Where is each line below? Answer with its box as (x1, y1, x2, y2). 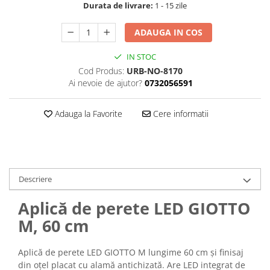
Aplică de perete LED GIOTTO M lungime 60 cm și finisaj (18, 246, 243, 259)
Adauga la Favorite (52, 108, 122, 120)
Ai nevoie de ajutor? (68, 77, 142, 89)
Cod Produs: (78, 65, 124, 77)
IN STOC (125, 51, 156, 63)
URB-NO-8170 (127, 65, 183, 77)
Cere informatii (150, 108, 209, 120)
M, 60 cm (18, 215, 89, 237)
